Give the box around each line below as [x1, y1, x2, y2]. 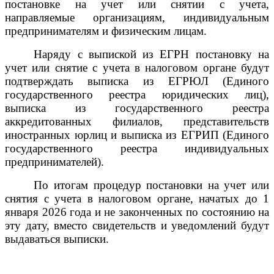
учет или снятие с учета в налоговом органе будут [5, 61, 269, 74]
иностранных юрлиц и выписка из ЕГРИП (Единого [5, 128, 269, 141]
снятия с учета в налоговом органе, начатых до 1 [5, 191, 269, 205]
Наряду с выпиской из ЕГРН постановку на [34, 47, 269, 61]
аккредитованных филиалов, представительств [5, 114, 269, 128]
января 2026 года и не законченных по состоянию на [5, 205, 269, 218]
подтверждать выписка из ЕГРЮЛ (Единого [5, 74, 269, 87]
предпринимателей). [5, 155, 104, 168]
